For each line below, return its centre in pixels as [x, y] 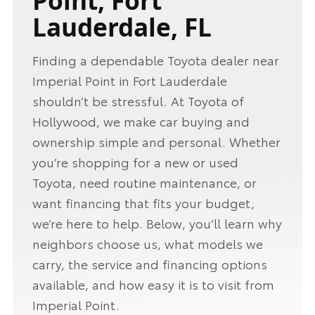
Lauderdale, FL [122, 27]
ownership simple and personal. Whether [156, 142]
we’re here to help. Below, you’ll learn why [157, 223]
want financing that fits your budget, [143, 203]
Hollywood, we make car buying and [141, 121]
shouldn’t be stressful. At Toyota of [138, 101]
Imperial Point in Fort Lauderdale [129, 81]
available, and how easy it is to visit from [153, 284]
